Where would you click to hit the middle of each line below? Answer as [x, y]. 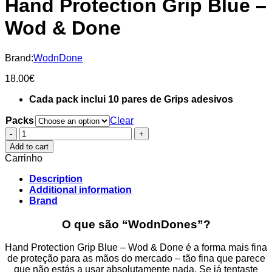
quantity [36, 219]
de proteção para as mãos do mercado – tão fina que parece [136, 259]
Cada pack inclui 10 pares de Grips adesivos [131, 99]
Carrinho [24, 158]
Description [56, 178]
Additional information [80, 189]
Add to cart [29, 146]
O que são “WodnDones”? [136, 224]
